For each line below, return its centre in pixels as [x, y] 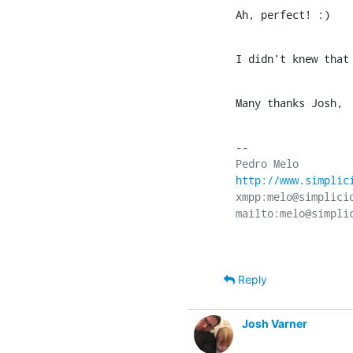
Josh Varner [275, 323]
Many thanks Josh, [289, 102]
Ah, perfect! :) [283, 14]
